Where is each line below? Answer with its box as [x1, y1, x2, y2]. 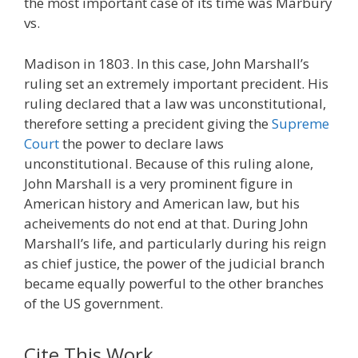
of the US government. [24, 293, 163, 312]
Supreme [272, 113, 329, 133]
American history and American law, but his [24, 193, 300, 213]
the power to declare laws [59, 133, 224, 153]
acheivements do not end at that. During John [24, 213, 308, 233]
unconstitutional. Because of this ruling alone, [24, 153, 313, 173]
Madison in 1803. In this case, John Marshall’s [24, 54, 309, 73]
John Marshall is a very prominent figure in [24, 173, 292, 193]
